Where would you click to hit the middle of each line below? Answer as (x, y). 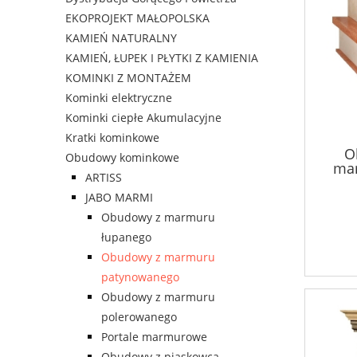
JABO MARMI (119, 198)
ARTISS (104, 178)
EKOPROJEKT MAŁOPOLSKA (137, 18)
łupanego (126, 237)
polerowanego (139, 317)
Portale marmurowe (154, 337)
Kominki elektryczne (119, 98)
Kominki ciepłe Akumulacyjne (143, 118)
